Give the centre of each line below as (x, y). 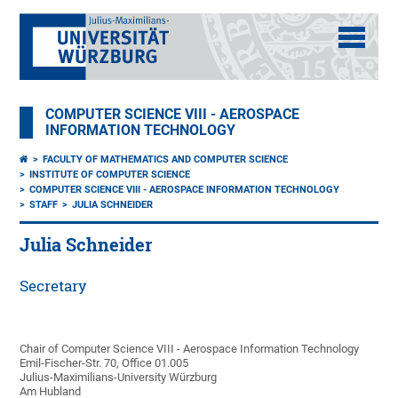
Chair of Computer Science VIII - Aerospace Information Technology (190, 349)
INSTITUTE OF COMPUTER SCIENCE (110, 175)
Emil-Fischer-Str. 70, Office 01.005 (104, 363)
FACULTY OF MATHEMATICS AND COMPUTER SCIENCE (166, 159)
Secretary (54, 286)
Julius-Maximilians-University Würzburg (119, 377)
